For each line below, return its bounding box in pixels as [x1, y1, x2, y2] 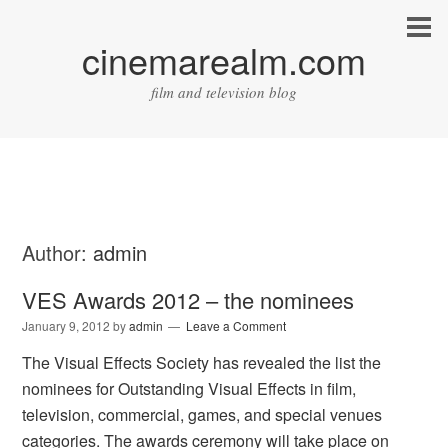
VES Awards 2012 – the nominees [22, 284, 355, 316]
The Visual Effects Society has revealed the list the [22, 351, 382, 375]
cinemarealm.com [82, 34, 366, 85]
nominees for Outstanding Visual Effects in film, [22, 377, 357, 401]
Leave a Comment [186, 317, 287, 335]
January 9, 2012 [22, 317, 111, 335]
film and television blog [151, 82, 297, 102]
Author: [22, 238, 94, 268]
